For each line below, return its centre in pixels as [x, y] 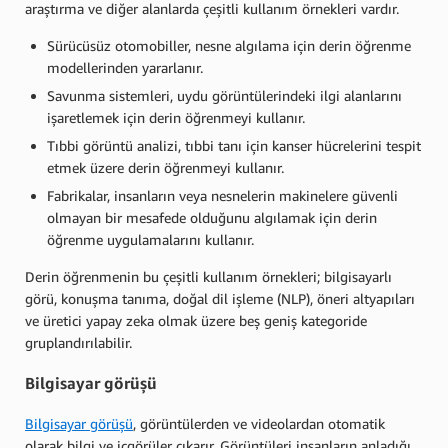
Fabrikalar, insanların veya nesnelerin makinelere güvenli [222, 195]
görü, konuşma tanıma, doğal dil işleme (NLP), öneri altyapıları [220, 298]
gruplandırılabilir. [78, 342]
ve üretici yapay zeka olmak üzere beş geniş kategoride [196, 320]
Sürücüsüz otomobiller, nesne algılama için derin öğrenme [229, 45]
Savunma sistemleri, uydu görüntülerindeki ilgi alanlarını [224, 95]
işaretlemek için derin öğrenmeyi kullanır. [176, 117]
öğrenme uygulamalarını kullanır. [150, 239]
